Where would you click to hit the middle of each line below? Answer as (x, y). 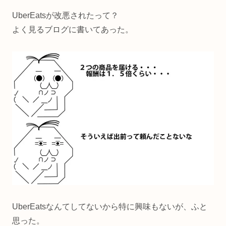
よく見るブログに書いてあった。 (73, 29)
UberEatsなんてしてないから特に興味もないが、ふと (110, 207)
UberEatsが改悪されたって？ (65, 15)
